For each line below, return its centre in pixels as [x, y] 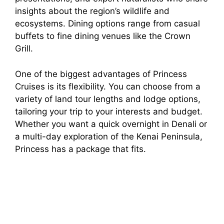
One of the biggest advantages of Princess [101, 74]
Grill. [24, 49]
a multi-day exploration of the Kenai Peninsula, [109, 136]
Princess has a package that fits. [80, 149]
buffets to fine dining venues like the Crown [103, 36]
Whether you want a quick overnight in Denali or [111, 124]
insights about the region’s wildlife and [92, 11]
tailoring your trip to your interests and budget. [109, 111]
